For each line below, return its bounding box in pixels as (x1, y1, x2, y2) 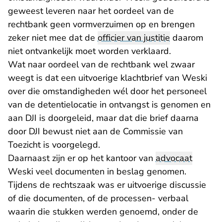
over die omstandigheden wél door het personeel (8, 85, 207, 97)
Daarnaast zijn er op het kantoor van (8, 152, 156, 164)
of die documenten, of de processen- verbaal (8, 192, 188, 204)
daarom (170, 32, 203, 44)
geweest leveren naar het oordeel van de (8, 5, 174, 17)
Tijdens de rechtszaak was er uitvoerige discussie (8, 179, 206, 191)
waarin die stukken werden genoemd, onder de (8, 206, 198, 218)
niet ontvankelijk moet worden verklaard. (8, 45, 171, 57)
